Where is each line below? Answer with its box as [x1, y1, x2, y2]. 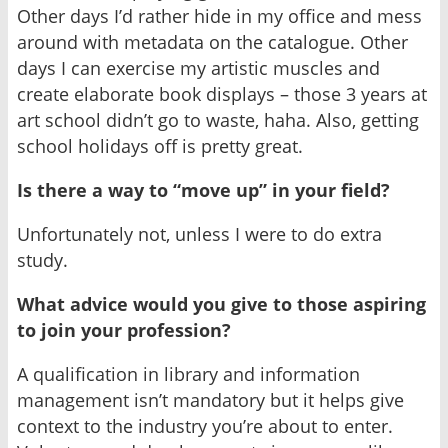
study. [17, 248, 68, 273]
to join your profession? [17, 318, 231, 343]
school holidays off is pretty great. [17, 134, 303, 159]
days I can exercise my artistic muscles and [17, 56, 380, 81]
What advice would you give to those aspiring [17, 292, 426, 317]
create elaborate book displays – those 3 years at [17, 82, 427, 107]
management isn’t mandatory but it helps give [17, 388, 404, 413]
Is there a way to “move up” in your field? [17, 178, 390, 203]
